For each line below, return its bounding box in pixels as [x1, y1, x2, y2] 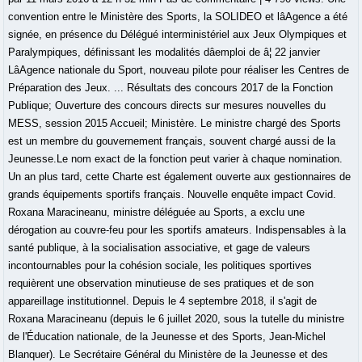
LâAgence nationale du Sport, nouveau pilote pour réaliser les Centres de [8, 64, 350, 77]
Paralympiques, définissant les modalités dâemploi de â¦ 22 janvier [8, 46, 321, 59]
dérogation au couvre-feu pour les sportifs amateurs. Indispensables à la [8, 224, 347, 237]
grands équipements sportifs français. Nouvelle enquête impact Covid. [8, 188, 337, 201]
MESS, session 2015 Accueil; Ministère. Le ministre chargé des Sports [8, 117, 342, 130]
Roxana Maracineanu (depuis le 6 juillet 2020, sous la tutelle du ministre [8, 313, 345, 326]
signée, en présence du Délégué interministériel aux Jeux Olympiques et [8, 28, 347, 41]
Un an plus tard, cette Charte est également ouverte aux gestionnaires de [8, 170, 351, 183]
